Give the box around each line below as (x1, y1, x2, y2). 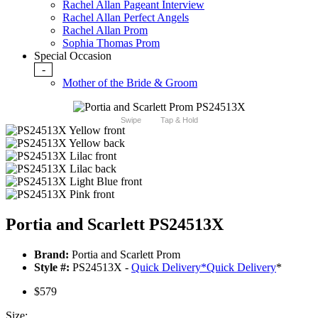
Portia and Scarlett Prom (69, 248, 180, 261)
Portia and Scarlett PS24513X (6, 215, 224, 234)
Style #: (34, 261, 70, 274)
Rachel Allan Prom (62, 24, 148, 37)
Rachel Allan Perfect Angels (62, 11, 189, 24)
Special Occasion (34, 50, 111, 62)
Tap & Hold (160, 116, 198, 125)
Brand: (34, 248, 69, 261)
